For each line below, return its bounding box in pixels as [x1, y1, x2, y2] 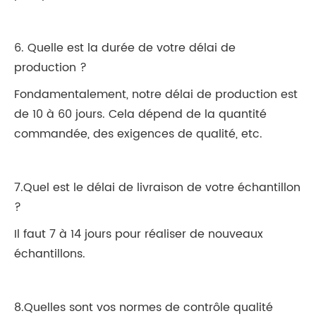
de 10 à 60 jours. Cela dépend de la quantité [14, 104, 267, 123]
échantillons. [14, 244, 85, 263]
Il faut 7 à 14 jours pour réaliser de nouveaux [14, 224, 263, 243]
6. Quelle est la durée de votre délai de [14, 38, 236, 57]
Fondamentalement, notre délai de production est [14, 85, 298, 104]
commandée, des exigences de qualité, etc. [14, 124, 262, 143]
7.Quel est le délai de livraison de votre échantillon [14, 178, 300, 197]
